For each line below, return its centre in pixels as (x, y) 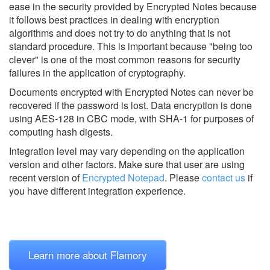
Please (184, 177)
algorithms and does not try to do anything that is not (120, 33)
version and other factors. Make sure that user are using (127, 164)
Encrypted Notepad (123, 177)
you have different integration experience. (97, 190)
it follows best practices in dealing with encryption (114, 19)
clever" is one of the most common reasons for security (125, 59)
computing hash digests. (61, 131)
